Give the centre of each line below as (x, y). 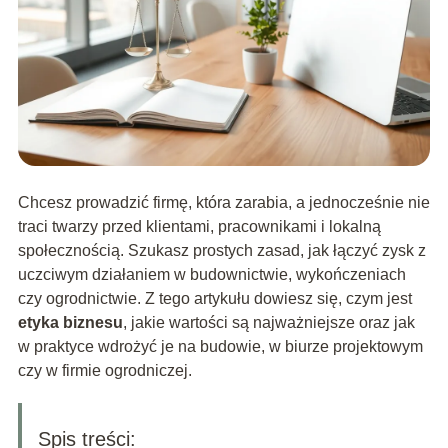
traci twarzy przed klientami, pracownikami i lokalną (199, 227)
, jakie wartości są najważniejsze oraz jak (268, 323)
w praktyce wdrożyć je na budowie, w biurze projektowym (220, 347)
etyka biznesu (70, 323)
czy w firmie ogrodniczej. (104, 371)
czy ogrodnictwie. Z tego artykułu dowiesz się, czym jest (214, 299)
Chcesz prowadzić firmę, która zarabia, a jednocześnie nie (223, 203)
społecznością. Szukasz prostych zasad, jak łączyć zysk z (221, 251)
